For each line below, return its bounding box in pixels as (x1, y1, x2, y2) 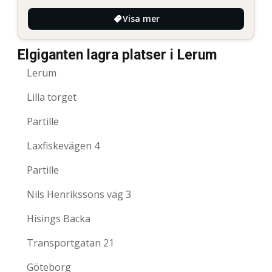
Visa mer (122, 13, 160, 25)
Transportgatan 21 (27, 236, 114, 250)
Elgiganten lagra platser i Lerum (18, 47, 217, 64)
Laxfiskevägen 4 (27, 139, 100, 153)
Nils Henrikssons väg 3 (27, 188, 131, 202)
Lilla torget (27, 90, 76, 104)
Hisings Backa (27, 212, 90, 226)
